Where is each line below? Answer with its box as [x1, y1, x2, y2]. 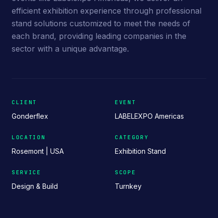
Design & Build [12, 182, 58, 190]
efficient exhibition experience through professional [12, 5, 201, 16]
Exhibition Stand [115, 146, 166, 155]
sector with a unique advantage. [12, 43, 129, 54]
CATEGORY [115, 133, 149, 141]
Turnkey [115, 182, 142, 190]
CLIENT [12, 98, 37, 106]
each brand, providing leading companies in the [12, 31, 186, 41]
